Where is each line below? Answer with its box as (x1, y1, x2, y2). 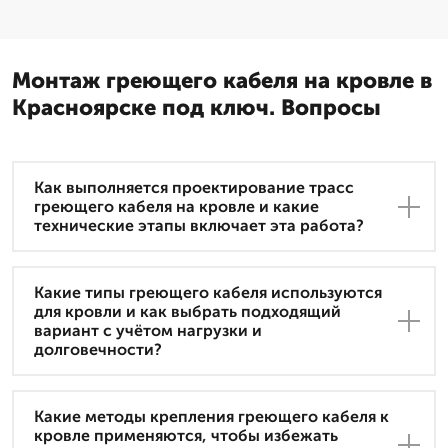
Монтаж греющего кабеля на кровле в (12, 67, 432, 95)
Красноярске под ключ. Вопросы (12, 94, 381, 122)
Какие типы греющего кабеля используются (34, 283, 382, 303)
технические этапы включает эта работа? (34, 216, 364, 236)
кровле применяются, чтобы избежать (34, 426, 338, 446)
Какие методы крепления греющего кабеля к (34, 407, 389, 427)
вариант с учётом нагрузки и (34, 321, 262, 341)
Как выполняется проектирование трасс (34, 178, 354, 198)
